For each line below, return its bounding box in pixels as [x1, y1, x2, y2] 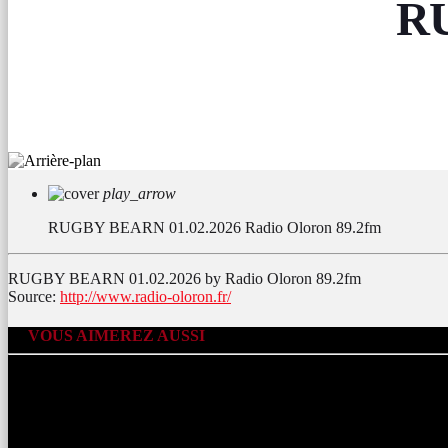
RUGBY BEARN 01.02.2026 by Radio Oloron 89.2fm [8, 270, 361, 288]
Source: [8, 288, 60, 306]
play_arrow [103, 185, 176, 203]
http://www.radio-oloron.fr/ [60, 288, 231, 306]
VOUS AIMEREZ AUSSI [28, 327, 206, 345]
